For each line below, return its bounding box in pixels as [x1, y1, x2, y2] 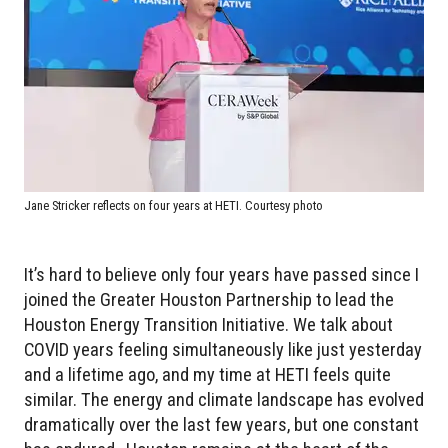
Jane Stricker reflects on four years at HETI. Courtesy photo [24, 198, 323, 214]
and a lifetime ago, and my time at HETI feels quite [24, 364, 391, 386]
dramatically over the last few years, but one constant [24, 414, 419, 436]
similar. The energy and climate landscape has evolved [24, 389, 424, 411]
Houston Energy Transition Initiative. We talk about [24, 314, 393, 336]
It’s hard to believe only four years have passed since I [24, 264, 419, 286]
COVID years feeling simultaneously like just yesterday [24, 339, 422, 361]
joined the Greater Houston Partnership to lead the [24, 289, 394, 311]
